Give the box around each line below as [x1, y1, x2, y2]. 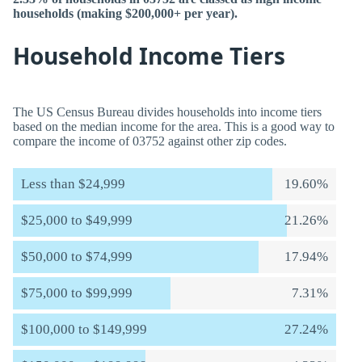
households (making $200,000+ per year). [13, 6, 238, 20]
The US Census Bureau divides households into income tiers [13, 105, 322, 119]
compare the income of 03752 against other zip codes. [13, 134, 287, 148]
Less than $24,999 [21, 176, 125, 192]
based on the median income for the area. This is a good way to [13, 120, 335, 133]
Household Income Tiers [13, 40, 285, 71]
